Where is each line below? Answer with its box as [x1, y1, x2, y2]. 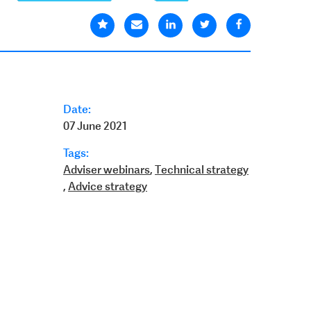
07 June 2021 [63, 119, 127, 133]
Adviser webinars [63, 162, 150, 176]
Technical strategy [155, 162, 249, 176]
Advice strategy [68, 179, 147, 193]
